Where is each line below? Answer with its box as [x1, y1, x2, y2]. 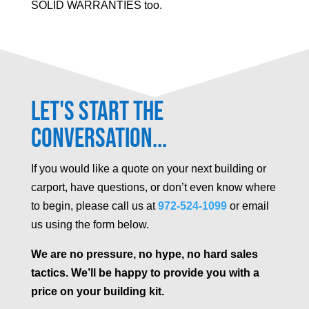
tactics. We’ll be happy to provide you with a [30, 267, 259, 279]
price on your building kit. [30, 286, 164, 298]
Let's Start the [30, 96, 163, 129]
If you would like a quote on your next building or [30, 163, 266, 175]
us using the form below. [30, 219, 149, 231]
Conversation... [30, 123, 167, 156]
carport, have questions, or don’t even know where [30, 181, 276, 194]
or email [229, 200, 269, 212]
